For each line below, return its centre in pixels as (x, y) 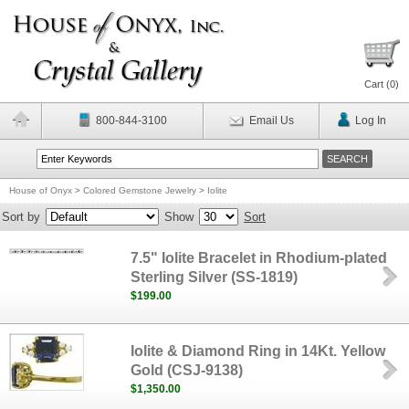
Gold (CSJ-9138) (187, 370)
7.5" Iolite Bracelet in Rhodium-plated (259, 258)
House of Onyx (41, 190)
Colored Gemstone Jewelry (140, 190)
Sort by (21, 217)
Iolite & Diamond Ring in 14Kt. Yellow (258, 351)
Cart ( (377, 84)
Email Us (271, 121)
